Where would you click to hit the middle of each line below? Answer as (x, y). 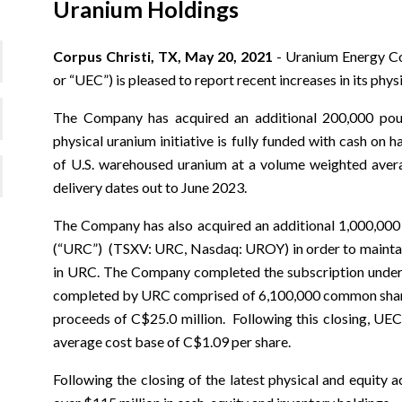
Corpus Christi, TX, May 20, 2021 (165, 56)
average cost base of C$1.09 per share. (172, 341)
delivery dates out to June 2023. (151, 187)
